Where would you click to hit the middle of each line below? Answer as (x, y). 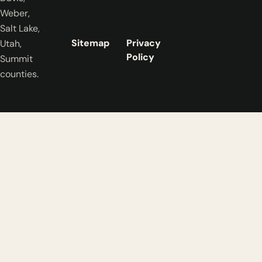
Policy (140, 57)
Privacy (144, 43)
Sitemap (91, 43)
